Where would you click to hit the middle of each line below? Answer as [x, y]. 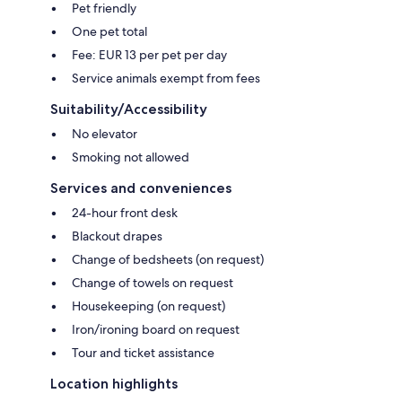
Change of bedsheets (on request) [168, 260]
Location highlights [114, 384]
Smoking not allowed [131, 157]
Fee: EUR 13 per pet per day [149, 55]
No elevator [105, 134]
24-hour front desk [125, 213]
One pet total [109, 32]
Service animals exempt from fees [166, 79]
